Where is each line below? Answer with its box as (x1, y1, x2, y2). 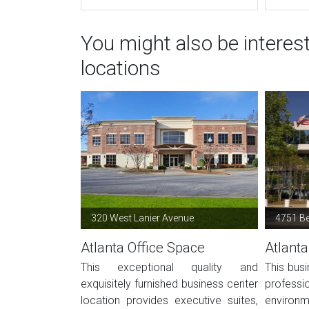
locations (81, 56, 161, 80)
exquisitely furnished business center (81, 277, 258, 290)
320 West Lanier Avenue (91, 212, 194, 223)
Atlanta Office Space (81, 239, 205, 256)
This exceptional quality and (81, 261, 258, 274)
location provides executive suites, (81, 294, 258, 307)
